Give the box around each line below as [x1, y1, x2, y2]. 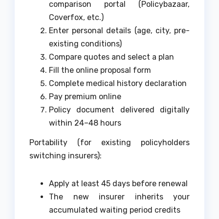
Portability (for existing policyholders [29, 137, 190, 147]
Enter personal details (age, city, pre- [49, 26, 190, 36]
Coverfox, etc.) [49, 13, 104, 22]
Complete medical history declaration [49, 79, 187, 88]
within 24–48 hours [49, 118, 121, 128]
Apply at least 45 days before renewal [49, 178, 188, 188]
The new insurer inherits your [49, 192, 190, 201]
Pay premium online [49, 92, 121, 102]
